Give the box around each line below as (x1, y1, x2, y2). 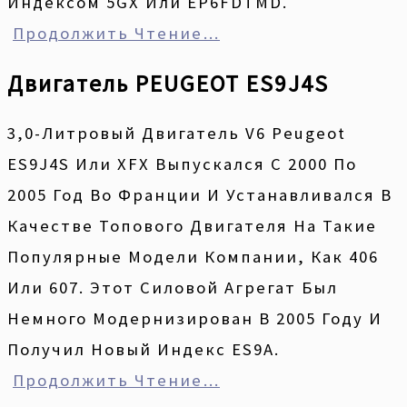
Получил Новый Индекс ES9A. (7, 338, 285, 360)
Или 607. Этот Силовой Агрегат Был (7, 276, 338, 298)
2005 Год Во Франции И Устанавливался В (7, 184, 392, 205)
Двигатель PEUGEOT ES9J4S (7, 68, 329, 98)
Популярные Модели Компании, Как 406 (7, 245, 379, 267)
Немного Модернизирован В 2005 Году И (7, 307, 382, 329)
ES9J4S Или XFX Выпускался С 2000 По (7, 153, 357, 174)
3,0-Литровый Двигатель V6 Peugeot (7, 122, 346, 144)
